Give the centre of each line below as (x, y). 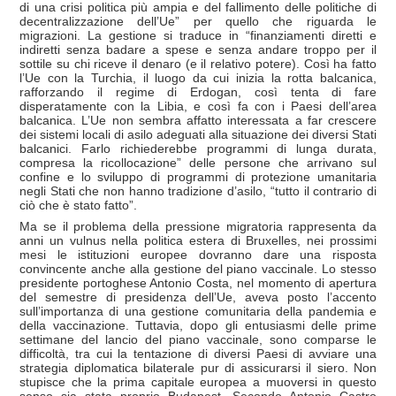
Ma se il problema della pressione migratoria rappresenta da (198, 226)
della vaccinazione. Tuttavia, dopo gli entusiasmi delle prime (198, 325)
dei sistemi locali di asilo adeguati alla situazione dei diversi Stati (198, 134)
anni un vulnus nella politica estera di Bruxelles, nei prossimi (198, 240)
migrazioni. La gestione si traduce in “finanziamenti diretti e (198, 35)
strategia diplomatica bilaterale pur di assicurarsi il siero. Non (198, 367)
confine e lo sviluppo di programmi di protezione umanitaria (198, 176)
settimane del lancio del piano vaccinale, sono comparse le (198, 339)
